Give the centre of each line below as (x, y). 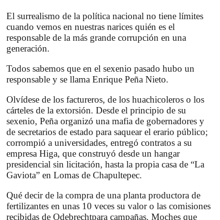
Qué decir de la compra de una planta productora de (103, 195)
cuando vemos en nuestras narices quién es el (91, 27)
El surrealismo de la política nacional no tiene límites (105, 16)
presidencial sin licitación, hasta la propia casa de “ (100, 165)
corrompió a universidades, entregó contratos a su (99, 143)
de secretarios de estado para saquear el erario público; (107, 132)
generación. (29, 49)
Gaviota (21, 175)
